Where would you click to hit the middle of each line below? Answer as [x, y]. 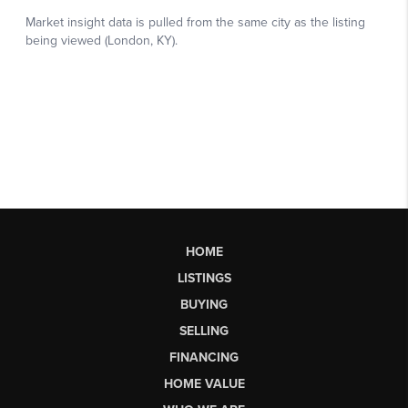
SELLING [204, 331]
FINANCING [204, 357]
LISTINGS [204, 278]
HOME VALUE [204, 383]
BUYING [204, 304]
